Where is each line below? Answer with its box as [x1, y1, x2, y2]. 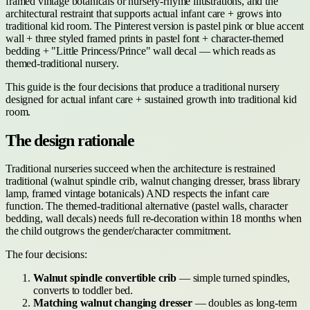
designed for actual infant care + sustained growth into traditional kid [6, 93, 297, 105]
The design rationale [6, 131, 134, 149]
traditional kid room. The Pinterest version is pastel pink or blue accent [6, 19, 304, 32]
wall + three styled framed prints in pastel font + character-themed [6, 32, 284, 44]
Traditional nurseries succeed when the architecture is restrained [6, 162, 275, 174]
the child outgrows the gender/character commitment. [6, 224, 231, 237]
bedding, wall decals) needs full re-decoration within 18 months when [6, 212, 302, 224]
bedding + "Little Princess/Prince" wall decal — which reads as [6, 44, 276, 57]
